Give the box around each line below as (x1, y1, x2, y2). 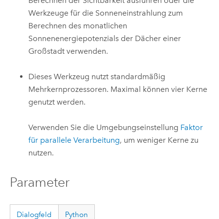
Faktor (180, 123, 203, 132)
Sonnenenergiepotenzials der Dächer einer (28, 33, 181, 43)
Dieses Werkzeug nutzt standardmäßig (28, 72, 166, 82)
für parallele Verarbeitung (28, 135, 120, 145)
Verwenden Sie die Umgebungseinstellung (28, 123, 181, 132)
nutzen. (28, 148, 54, 158)
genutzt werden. (28, 97, 86, 107)
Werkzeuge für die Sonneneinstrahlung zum (28, 8, 183, 18)
